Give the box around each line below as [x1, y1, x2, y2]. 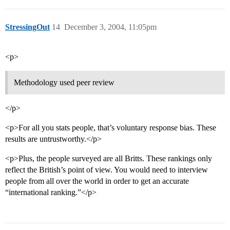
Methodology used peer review [14, 78, 114, 87]
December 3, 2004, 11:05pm [64, 23, 157, 32]
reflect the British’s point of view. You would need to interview [5, 165, 208, 175]
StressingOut [5, 23, 50, 32]
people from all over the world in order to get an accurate [5, 177, 189, 186]
